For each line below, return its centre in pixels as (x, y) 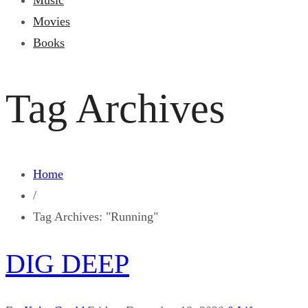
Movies (52, 21)
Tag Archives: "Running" (96, 216)
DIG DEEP (67, 263)
